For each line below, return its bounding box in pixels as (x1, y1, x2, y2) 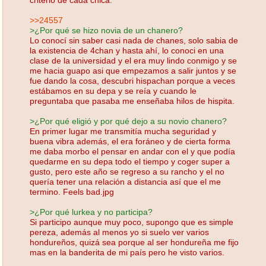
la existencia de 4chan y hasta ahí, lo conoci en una (30, 45, 224, 55)
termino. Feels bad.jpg (30, 186, 114, 197)
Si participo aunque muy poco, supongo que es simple (30, 217, 233, 227)
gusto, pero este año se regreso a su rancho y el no (30, 166, 224, 176)
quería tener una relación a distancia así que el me (30, 176, 221, 186)
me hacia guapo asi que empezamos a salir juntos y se (30, 65, 236, 75)
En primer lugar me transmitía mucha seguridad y (30, 126, 216, 136)
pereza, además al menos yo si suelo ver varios (30, 227, 209, 237)
